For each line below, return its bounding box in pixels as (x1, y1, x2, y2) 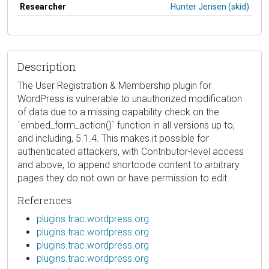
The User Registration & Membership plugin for (17, 79, 211, 91)
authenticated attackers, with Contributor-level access (17, 145, 244, 157)
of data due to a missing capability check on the (17, 106, 219, 118)
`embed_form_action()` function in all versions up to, (17, 119, 235, 131)
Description (17, 59, 76, 74)
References (17, 193, 71, 207)
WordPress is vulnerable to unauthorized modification (17, 92, 242, 104)
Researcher (20, 1, 66, 11)
